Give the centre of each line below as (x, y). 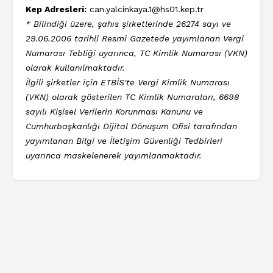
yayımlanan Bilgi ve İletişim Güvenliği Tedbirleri (124, 140)
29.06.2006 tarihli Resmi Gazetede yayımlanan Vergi (135, 38)
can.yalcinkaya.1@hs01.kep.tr (145, 9)
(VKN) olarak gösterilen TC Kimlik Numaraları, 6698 (132, 97)
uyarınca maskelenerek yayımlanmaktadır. (114, 155)
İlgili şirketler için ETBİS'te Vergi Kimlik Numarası (128, 82)
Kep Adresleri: (56, 9)
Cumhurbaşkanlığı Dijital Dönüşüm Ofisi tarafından (131, 126)
